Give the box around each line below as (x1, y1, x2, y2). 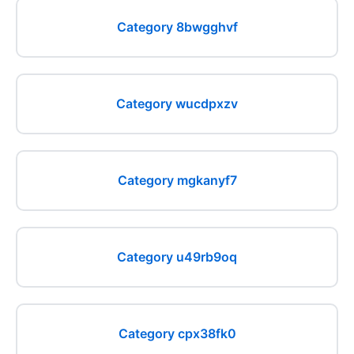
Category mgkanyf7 (117, 172, 237, 188)
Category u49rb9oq (117, 249, 237, 265)
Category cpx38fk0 (118, 326, 236, 341)
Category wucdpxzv (116, 96, 238, 111)
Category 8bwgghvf (116, 19, 238, 35)
